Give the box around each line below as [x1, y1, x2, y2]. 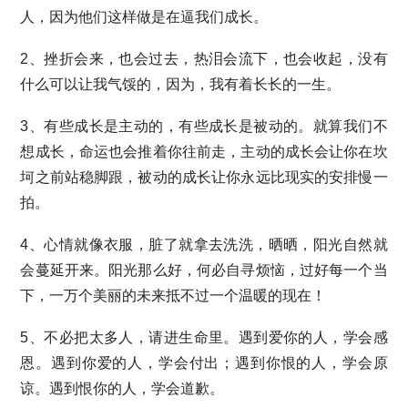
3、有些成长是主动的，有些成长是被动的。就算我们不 [20, 118, 388, 134]
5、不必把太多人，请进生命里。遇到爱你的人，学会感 [20, 330, 388, 345]
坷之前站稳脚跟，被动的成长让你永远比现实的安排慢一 [20, 169, 388, 185]
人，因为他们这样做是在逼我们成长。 [20, 9, 269, 25]
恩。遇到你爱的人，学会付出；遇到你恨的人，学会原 [20, 355, 388, 371]
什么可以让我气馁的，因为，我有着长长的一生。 [20, 76, 342, 92]
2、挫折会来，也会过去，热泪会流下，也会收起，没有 [20, 51, 388, 66]
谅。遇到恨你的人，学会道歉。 [20, 381, 225, 396]
